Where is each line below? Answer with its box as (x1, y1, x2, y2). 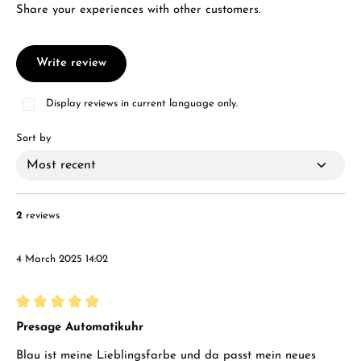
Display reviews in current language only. (46, 98, 239, 109)
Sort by (16, 133, 51, 143)
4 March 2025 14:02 (16, 254, 108, 264)
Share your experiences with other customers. (16, 4, 261, 16)
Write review (36, 57, 106, 69)
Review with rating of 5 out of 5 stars (15, 315, 218, 328)
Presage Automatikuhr (16, 321, 143, 334)
